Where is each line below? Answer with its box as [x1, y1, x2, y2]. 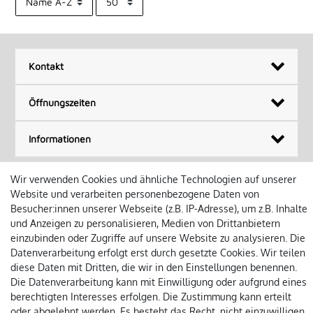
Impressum [14, 211, 62, 224]
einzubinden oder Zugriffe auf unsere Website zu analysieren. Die [10, 232, 305, 244]
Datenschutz [71, 211, 126, 224]
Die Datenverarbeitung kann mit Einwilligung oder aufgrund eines [10, 276, 307, 288]
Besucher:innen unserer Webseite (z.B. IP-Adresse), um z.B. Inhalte [10, 203, 307, 214]
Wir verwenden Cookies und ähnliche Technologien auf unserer [10, 173, 296, 185]
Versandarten [239, 211, 299, 224]
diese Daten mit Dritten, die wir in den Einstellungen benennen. [10, 261, 297, 273]
